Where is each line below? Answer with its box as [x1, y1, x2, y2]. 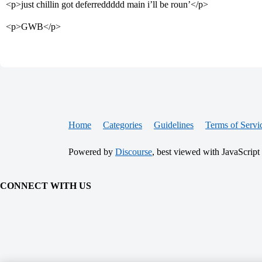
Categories [103, 120, 142, 130]
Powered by [68, 147, 115, 157]
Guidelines [154, 120, 194, 130]
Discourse [115, 147, 152, 157]
